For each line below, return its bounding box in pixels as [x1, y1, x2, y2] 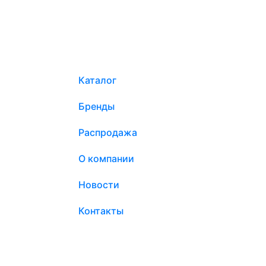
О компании [78, 153, 134, 165]
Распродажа [78, 126, 137, 139]
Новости [78, 179, 119, 191]
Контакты [78, 205, 123, 217]
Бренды [78, 100, 115, 113]
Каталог [78, 74, 116, 87]
